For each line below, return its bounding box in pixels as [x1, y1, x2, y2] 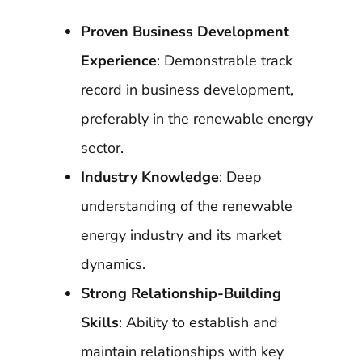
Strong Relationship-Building [80, 284, 281, 303]
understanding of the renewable [80, 196, 293, 216]
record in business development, [80, 80, 293, 99]
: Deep [218, 167, 262, 187]
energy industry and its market [80, 225, 281, 245]
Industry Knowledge [80, 167, 219, 187]
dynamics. [80, 255, 145, 274]
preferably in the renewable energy [80, 109, 313, 128]
